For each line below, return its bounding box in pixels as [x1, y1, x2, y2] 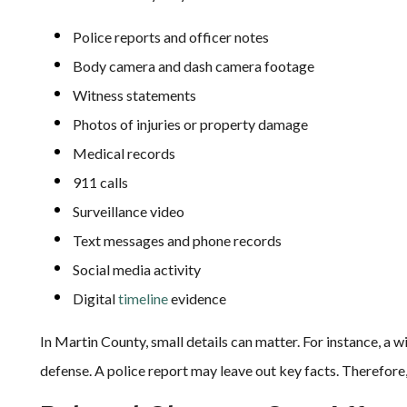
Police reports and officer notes [73, 28, 269, 45]
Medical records [73, 144, 175, 162]
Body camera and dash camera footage [73, 57, 314, 74]
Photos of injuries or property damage [73, 115, 308, 133]
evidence [168, 290, 226, 307]
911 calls [73, 174, 128, 191]
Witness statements [73, 86, 196, 104]
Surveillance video [73, 203, 184, 220]
